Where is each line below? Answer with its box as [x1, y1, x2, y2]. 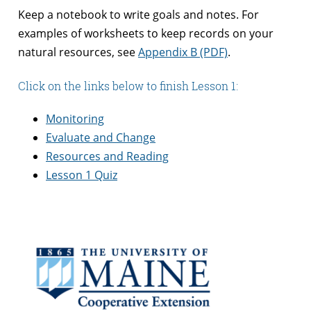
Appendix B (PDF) [138, 44, 228, 60]
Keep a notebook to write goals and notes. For [18, 6, 259, 22]
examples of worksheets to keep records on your [18, 25, 274, 41]
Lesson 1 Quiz [46, 167, 117, 183]
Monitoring [46, 111, 104, 127]
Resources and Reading [46, 149, 169, 165]
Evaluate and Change [46, 130, 155, 146]
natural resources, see [18, 44, 138, 60]
